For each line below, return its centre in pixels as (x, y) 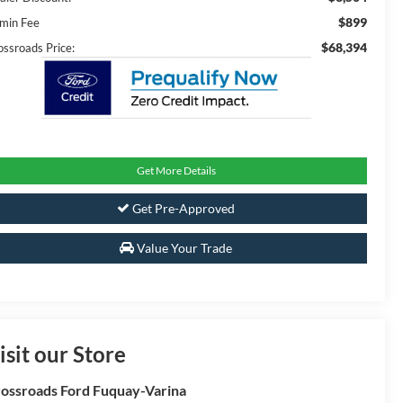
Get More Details (176, 171)
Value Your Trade (183, 248)
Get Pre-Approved (182, 209)
